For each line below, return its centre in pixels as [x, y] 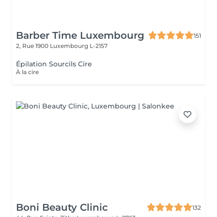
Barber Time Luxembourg [80, 35]
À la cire [27, 72]
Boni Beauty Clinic [62, 207]
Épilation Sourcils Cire [54, 64]
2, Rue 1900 [33, 46]
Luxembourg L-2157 [79, 46]
